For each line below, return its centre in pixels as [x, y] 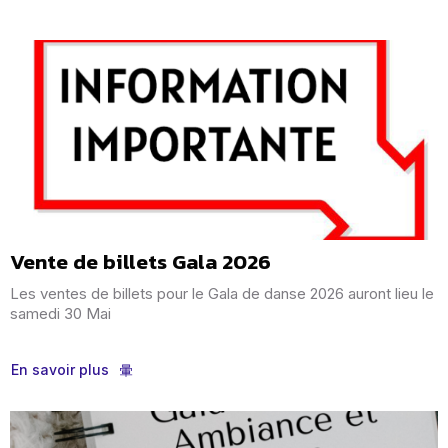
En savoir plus [60, 370]
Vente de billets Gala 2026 [140, 262]
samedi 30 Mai [60, 314]
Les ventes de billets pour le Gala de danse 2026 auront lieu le [222, 294]
